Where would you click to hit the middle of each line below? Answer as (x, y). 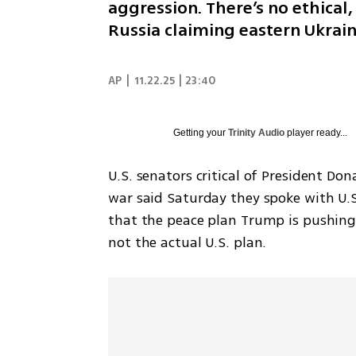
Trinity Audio (257, 132)
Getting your (201, 132)
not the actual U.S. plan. (188, 242)
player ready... (316, 132)
